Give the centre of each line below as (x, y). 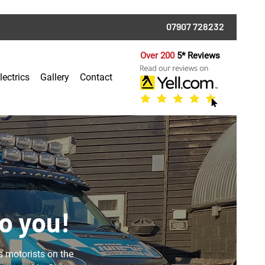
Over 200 (158, 56)
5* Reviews (199, 56)
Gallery (54, 77)
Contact (96, 77)
